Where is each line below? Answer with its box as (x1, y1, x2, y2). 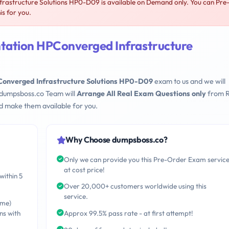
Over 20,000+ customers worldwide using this (63, 181, 207, 191)
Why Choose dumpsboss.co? (65, 134, 168, 145)
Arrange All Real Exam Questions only (77, 89, 206, 99)
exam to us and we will (153, 77, 225, 86)
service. (63, 192, 88, 201)
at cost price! (63, 165, 105, 174)
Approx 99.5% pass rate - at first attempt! (63, 209, 193, 218)
